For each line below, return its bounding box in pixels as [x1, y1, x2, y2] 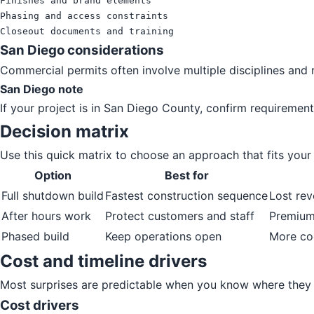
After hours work [1, 209, 91, 224]
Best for [164, 168, 209, 183]
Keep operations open [105, 229, 221, 244]
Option [34, 168, 71, 183]
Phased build [1, 229, 69, 244]
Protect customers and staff [105, 209, 254, 224]
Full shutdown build [1, 189, 104, 203]
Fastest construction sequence [105, 189, 268, 203]
